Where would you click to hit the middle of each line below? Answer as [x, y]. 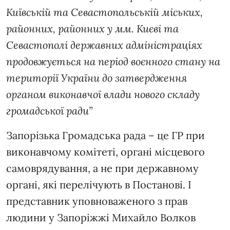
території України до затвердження [97, 78]
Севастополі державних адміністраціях [104, 45]
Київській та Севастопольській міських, [104, 12]
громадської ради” [49, 111]
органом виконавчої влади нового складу [103, 94]
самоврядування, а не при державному [102, 168]
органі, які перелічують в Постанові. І [99, 185]
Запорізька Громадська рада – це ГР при [106, 136]
